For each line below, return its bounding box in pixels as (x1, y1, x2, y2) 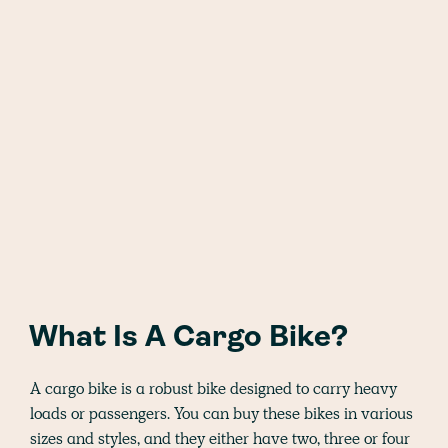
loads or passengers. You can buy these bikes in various (30, 402, 413, 424)
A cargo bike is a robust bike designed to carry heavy (30, 377, 397, 399)
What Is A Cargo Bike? (29, 322, 348, 354)
